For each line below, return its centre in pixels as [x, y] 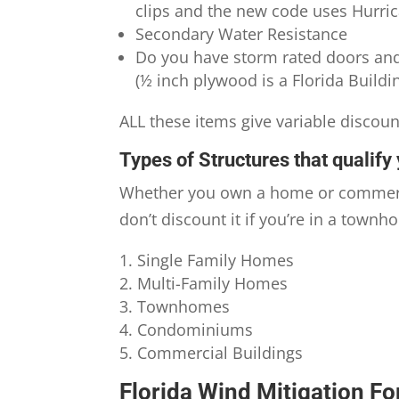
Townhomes [184, 307]
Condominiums [195, 330]
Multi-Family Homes [213, 284]
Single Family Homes [216, 261]
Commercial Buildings [220, 353]
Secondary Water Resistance [242, 34]
